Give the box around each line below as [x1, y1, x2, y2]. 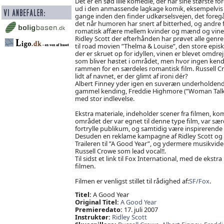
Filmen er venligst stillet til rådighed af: [74, 176, 189, 185]
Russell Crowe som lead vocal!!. [74, 146, 166, 155]
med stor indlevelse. [74, 93, 134, 103]
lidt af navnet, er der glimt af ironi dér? [74, 71, 188, 80]
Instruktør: [74, 212, 110, 222]
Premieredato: [74, 205, 122, 214]
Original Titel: [74, 197, 119, 207]
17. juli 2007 [122, 205, 158, 214]
